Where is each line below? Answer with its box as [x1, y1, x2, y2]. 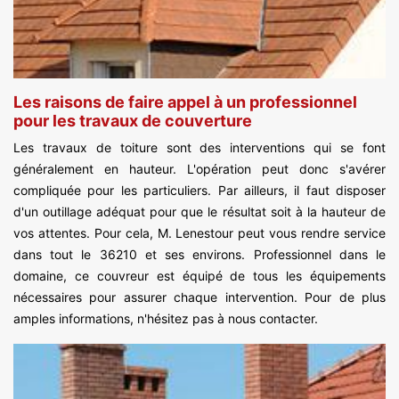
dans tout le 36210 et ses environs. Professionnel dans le [13, 247, 386, 263]
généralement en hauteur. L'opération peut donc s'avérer [13, 161, 386, 177]
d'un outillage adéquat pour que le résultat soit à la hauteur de [13, 204, 386, 220]
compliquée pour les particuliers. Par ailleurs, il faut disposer [13, 183, 386, 199]
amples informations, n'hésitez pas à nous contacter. [13, 311, 318, 327]
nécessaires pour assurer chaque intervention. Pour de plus [13, 289, 386, 305]
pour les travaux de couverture [13, 111, 252, 131]
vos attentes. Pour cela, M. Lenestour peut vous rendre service [13, 225, 386, 241]
